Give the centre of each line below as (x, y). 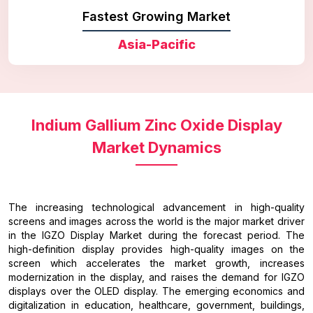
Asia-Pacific (156, 44)
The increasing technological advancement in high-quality (156, 207)
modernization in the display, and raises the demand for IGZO (156, 277)
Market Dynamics (156, 147)
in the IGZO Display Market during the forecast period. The (156, 235)
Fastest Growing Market (156, 16)
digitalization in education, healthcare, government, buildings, (156, 305)
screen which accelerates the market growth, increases (156, 263)
